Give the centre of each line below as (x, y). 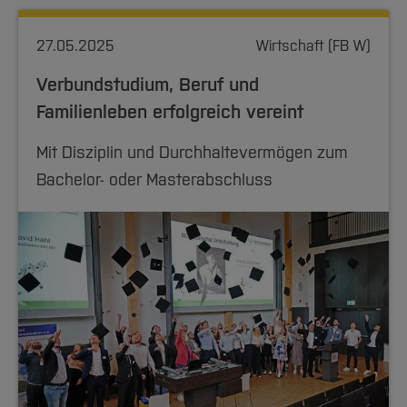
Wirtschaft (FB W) (313, 46)
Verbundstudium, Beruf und (148, 84)
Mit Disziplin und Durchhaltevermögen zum (192, 153)
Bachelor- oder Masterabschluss (154, 180)
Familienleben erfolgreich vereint (170, 112)
